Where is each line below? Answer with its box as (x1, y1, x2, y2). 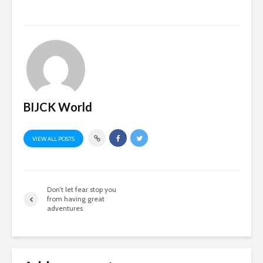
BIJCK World (23, 100, 92, 114)
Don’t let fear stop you (47, 185, 116, 194)
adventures (47, 204, 83, 213)
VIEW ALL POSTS (32, 135, 75, 143)
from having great (47, 194, 104, 203)
